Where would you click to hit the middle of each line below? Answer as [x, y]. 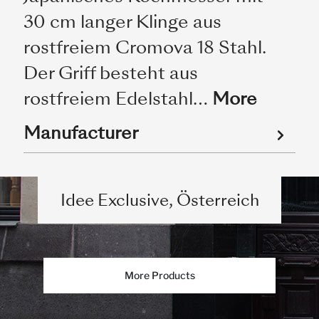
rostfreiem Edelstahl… [117, 99]
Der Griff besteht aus [110, 73]
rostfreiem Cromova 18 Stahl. [145, 47]
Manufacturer [80, 133]
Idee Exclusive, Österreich [159, 200]
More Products [159, 275]
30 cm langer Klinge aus [122, 22]
